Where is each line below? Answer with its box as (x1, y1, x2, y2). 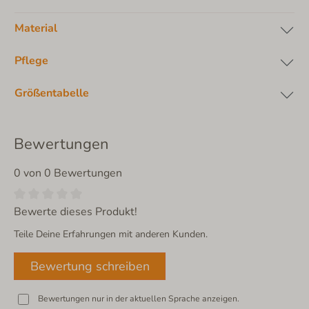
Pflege (14, 53, 48, 69)
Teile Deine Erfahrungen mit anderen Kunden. (14, 227, 208, 241)
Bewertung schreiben (30, 257, 150, 275)
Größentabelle (14, 86, 89, 101)
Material (14, 21, 57, 37)
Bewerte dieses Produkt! (14, 203, 137, 219)
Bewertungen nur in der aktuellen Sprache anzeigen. (38, 292, 239, 304)
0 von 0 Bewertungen (14, 166, 122, 181)
